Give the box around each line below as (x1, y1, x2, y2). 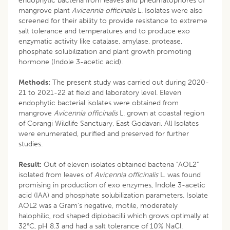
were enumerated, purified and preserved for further (18, 129, 189, 138)
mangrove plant (18, 6, 70, 15)
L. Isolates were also (136, 6, 203, 15)
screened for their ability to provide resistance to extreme (18, 16, 207, 25)
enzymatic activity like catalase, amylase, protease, (18, 36, 182, 46)
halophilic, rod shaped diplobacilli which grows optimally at (18, 211, 209, 220)
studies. (18, 139, 43, 148)
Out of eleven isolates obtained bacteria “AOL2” (42, 160, 199, 169)
